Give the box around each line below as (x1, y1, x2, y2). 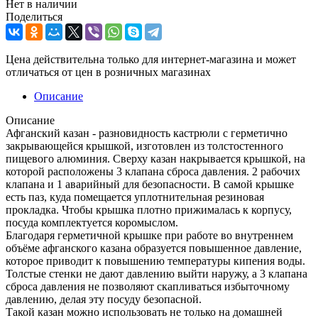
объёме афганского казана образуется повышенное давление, (6, 241, 302, 254)
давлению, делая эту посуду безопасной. (6, 292, 202, 305)
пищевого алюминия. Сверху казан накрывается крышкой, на (6, 152, 305, 165)
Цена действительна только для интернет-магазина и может (6, 53, 296, 65)
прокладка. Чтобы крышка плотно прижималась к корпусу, (6, 203, 292, 216)
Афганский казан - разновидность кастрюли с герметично (6, 126, 287, 139)
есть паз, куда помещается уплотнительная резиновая (6, 190, 264, 203)
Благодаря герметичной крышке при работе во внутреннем (6, 229, 293, 241)
